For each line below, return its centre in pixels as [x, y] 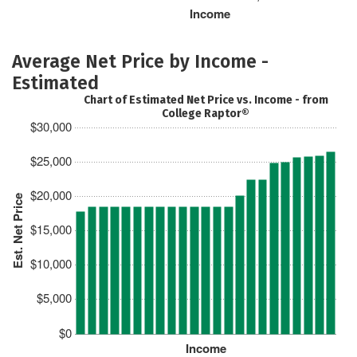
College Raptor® [206, 113]
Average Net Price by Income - [140, 61]
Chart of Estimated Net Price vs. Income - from [206, 100]
